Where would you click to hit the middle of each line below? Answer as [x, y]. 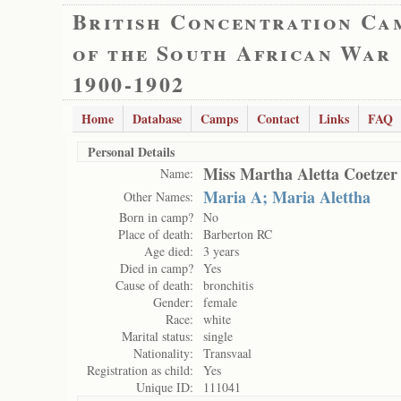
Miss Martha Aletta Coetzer [300, 174]
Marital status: [158, 336]
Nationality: [163, 353]
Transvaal [227, 353]
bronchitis [228, 285]
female [220, 302]
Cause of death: [154, 285]
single [218, 336]
